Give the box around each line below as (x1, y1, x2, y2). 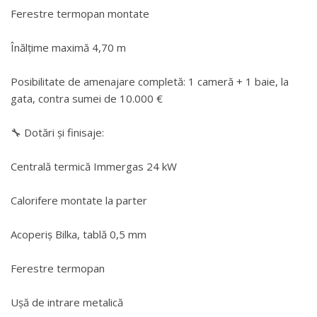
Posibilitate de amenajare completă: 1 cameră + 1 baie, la (11, 74, 289, 88)
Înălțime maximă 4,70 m (11, 40, 126, 54)
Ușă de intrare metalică (11, 295, 123, 309)
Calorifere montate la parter (11, 193, 147, 207)
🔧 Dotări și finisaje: (11, 125, 104, 139)
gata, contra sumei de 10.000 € (11, 91, 163, 105)
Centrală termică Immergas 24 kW (11, 159, 177, 173)
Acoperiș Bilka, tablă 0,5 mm (11, 227, 146, 241)
